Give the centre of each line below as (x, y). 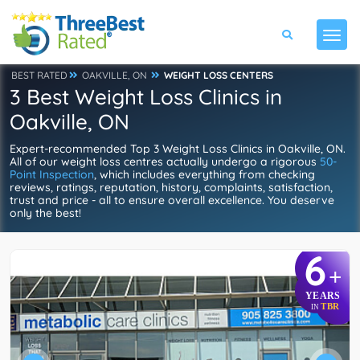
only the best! (45, 213)
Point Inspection (52, 174)
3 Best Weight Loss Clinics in (146, 97)
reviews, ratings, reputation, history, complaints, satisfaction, (171, 187)
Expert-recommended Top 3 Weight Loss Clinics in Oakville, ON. (178, 149)
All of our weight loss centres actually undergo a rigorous (165, 162)
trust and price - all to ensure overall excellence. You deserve (172, 200)
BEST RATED (39, 75)
